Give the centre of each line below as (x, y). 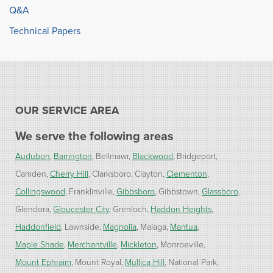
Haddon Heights (181, 208)
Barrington (73, 155)
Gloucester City (81, 208)
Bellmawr (112, 155)
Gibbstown (178, 191)
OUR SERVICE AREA (67, 110)
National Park (193, 261)
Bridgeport (196, 155)
